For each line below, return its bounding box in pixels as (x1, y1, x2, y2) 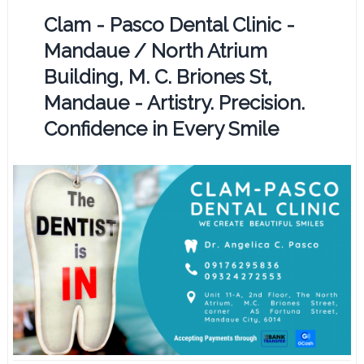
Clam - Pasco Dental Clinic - (44, 13, 296, 37)
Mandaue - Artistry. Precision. (44, 91, 305, 115)
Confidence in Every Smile (44, 117, 279, 141)
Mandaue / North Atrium (44, 39, 268, 63)
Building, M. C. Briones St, (44, 65, 273, 89)
